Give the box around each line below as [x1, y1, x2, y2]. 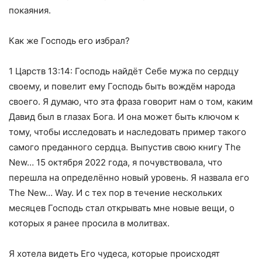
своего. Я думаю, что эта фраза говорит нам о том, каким [9, 95, 253, 107]
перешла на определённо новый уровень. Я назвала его [9, 171, 249, 183]
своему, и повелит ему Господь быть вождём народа [9, 80, 235, 92]
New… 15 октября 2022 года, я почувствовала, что [9, 156, 222, 168]
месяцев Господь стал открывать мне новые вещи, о [9, 202, 235, 213]
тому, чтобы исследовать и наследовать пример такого [9, 126, 246, 137]
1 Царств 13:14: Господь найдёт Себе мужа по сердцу [9, 65, 239, 77]
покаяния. [9, 4, 51, 16]
